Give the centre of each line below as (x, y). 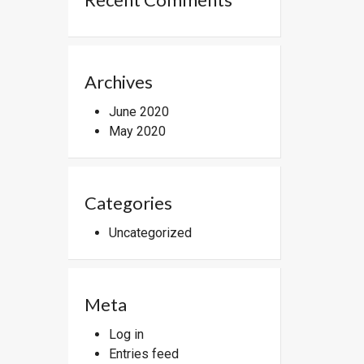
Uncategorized (150, 232)
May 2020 (137, 131)
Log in (126, 334)
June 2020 (139, 111)
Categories (128, 202)
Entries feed (143, 353)
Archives (118, 81)
